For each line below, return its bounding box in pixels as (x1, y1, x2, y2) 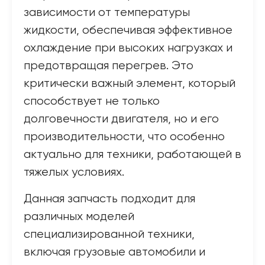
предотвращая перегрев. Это (24, 60, 193, 72)
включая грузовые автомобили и (24, 246, 205, 258)
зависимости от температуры (24, 7, 190, 19)
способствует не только (24, 95, 160, 108)
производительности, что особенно (24, 131, 225, 143)
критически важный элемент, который (24, 77, 235, 90)
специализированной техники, (24, 228, 195, 241)
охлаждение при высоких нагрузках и (24, 42, 232, 54)
